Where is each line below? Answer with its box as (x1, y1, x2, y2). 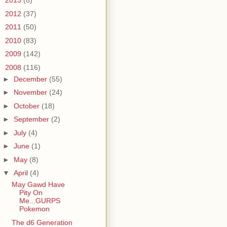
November (13, 88, 49, 97)
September (13, 115, 51, 124)
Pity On (19, 188, 43, 197)
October (13, 101, 42, 110)
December (13, 74, 49, 83)
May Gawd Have (11, 180, 65, 189)
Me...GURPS (19, 197, 60, 205)
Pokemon (19, 205, 50, 213)
